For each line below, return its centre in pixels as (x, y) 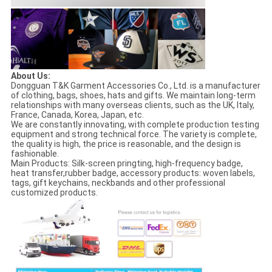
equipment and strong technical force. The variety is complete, (134, 134)
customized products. (54, 193)
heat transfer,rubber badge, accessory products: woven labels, (133, 173)
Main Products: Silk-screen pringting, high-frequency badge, (127, 164)
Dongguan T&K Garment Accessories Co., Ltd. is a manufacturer (135, 86)
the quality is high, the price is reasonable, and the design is (126, 144)
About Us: (30, 76)
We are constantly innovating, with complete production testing (135, 125)
